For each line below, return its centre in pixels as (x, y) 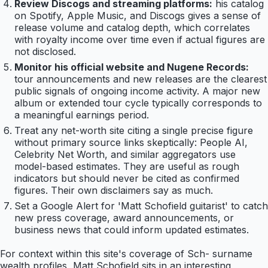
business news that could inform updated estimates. (132, 230)
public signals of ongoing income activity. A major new (137, 91)
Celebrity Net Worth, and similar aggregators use (125, 155)
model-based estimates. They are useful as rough (127, 167)
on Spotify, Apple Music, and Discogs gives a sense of (138, 16)
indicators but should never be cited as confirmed (127, 179)
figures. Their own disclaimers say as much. (114, 191)
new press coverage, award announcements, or (124, 218)
